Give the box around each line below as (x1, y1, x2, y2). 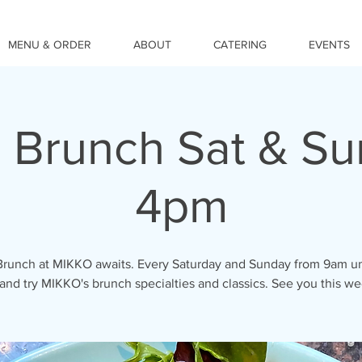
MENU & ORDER (8, 38, 91, 51)
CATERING (213, 38, 267, 51)
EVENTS (309, 38, 350, 51)
